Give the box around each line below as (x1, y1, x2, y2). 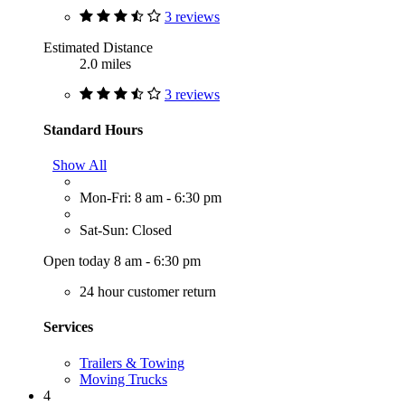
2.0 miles (80, 55, 131, 71)
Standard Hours (43, 121, 143, 137)
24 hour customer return (80, 284, 216, 300)
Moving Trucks (80, 371, 167, 387)
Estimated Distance (43, 39, 153, 55)
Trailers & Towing (80, 354, 184, 371)
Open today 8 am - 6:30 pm (43, 253, 201, 269)
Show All (52, 157, 107, 174)
